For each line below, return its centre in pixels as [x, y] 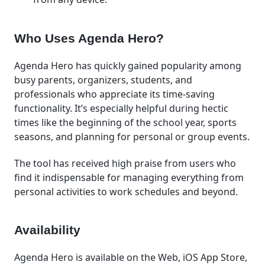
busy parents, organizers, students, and [103, 80]
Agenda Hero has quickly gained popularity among [128, 65]
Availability [47, 230]
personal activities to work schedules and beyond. [126, 191]
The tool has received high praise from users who [125, 163]
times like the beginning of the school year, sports [125, 122]
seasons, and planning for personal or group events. [132, 136]
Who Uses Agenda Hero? [89, 38]
